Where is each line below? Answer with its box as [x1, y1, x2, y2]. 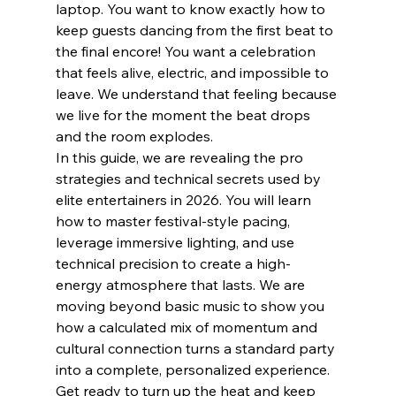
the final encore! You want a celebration [55, 42, 319, 60]
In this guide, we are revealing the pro [55, 148, 307, 166]
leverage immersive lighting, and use [55, 232, 298, 251]
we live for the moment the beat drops [55, 105, 314, 124]
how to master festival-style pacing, [55, 211, 293, 230]
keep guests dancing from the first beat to [55, 20, 337, 39]
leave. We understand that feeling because [55, 84, 340, 103]
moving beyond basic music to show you [55, 296, 328, 315]
